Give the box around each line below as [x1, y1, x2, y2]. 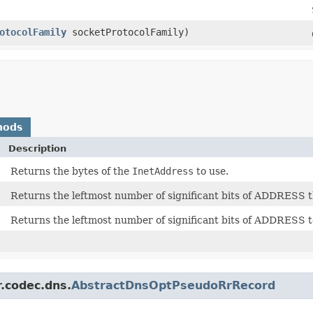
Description [8, 143, 66, 154]
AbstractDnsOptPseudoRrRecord [71, 278, 275, 292]
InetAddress [132, 165, 194, 177]
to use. [194, 165, 228, 177]
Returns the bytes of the [10, 165, 132, 177]
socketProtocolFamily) [66, 26, 189, 38]
